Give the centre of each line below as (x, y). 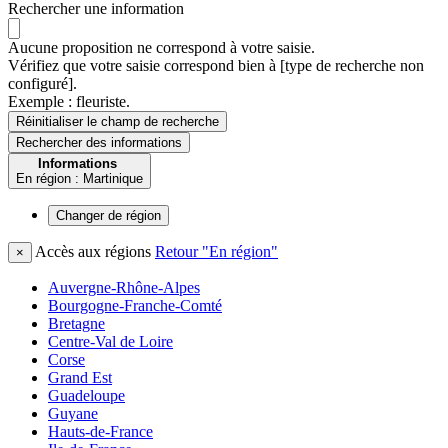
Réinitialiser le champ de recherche (117, 122)
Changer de (89, 216)
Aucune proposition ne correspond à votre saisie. (161, 48)
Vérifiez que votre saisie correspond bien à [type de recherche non (216, 66)
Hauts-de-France (100, 432)
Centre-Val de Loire (110, 342)
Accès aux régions (93, 252)
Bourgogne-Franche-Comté (135, 306)
